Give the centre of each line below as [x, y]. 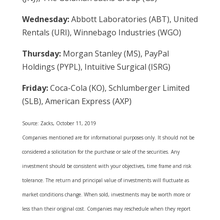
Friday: [35, 88]
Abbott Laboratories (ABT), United [133, 19]
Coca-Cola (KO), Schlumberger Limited [119, 88]
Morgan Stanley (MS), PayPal [115, 54]
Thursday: [41, 54]
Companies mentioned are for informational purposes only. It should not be [108, 137]
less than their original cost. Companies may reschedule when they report [106, 209]
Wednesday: [45, 19]
